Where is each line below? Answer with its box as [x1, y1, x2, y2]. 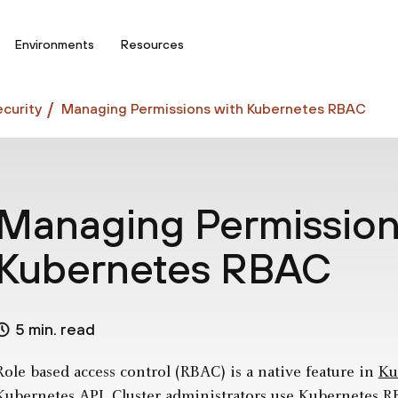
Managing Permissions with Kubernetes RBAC [61, 99, 366, 116]
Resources [121, 36, 184, 52]
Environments [15, 36, 94, 52]
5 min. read [14, 320, 95, 339]
